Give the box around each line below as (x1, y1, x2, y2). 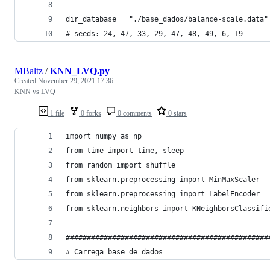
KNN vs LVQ (14, 87, 55, 96)
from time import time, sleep (66, 146, 184, 155)
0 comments (116, 108, 152, 118)
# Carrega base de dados (66, 247, 163, 256)
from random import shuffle (66, 160, 175, 169)
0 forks (79, 108, 101, 118)
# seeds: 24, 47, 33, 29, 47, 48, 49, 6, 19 (66, 29, 243, 38)
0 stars (166, 108, 187, 118)
